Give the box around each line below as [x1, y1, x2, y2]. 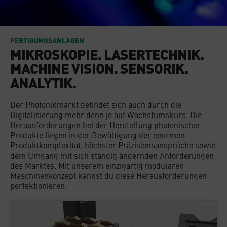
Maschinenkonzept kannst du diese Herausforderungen [10, 170, 207, 181]
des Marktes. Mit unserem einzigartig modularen [10, 160, 184, 171]
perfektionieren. [10, 180, 67, 191]
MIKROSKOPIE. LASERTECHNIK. [10, 43, 204, 64]
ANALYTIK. [10, 71, 76, 93]
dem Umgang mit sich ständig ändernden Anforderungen [10, 149, 214, 161]
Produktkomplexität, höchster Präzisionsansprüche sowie [10, 139, 215, 150]
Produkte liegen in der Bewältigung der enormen [10, 129, 185, 140]
